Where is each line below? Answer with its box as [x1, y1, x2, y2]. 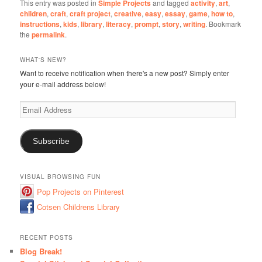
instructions [20, 19, 60, 30]
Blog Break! [20, 246, 63, 257]
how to [211, 8, 233, 19]
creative [114, 8, 142, 19]
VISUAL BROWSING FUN [20, 172, 101, 181]
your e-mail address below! [20, 79, 106, 89]
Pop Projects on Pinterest [37, 185, 125, 197]
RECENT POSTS [20, 233, 74, 242]
